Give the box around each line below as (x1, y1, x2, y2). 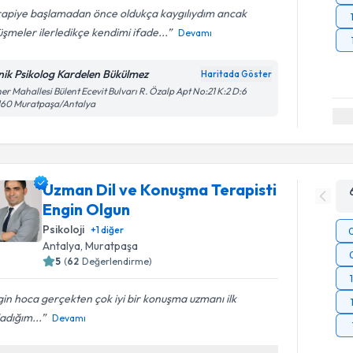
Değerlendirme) (82, 255, 153, 267)
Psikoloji (43, 221, 85, 236)
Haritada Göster (201, 69, 273, 80)
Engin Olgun (43, 199, 131, 219)
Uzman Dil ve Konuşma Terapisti (43, 179, 277, 199)
